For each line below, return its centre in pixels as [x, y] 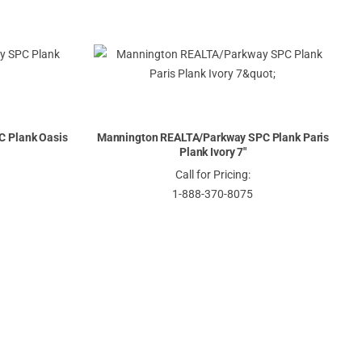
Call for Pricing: [213, 175]
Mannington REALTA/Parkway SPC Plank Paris [213, 138]
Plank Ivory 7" [213, 152]
